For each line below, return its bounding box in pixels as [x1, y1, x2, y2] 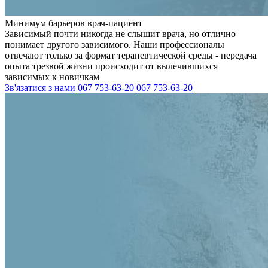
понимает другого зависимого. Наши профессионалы [5, 39, 224, 50]
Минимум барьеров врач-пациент [5, 18, 142, 28]
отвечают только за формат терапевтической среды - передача [5, 50, 257, 60]
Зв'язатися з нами [5, 83, 75, 93]
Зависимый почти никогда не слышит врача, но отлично [5, 29, 236, 39]
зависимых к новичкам [5, 72, 99, 82]
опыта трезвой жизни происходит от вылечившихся [5, 61, 218, 71]
